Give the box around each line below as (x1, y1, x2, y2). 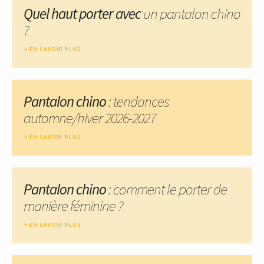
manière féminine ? (24, 196, 123, 215)
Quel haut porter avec (24, 4, 143, 23)
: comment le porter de (106, 179, 227, 199)
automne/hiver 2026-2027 (24, 108, 156, 127)
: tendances (106, 91, 169, 111)
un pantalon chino (143, 4, 240, 23)
